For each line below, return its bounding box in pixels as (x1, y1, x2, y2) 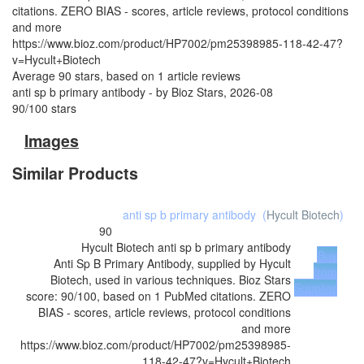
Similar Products (12, 162, 138, 184)
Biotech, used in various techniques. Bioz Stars (50, 271, 291, 288)
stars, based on (71, 67, 158, 84)
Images (24, 129, 79, 152)
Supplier (294, 279, 336, 296)
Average (12, 67, 58, 84)
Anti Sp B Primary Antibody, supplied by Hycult (54, 255, 291, 271)
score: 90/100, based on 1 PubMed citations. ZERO (26, 288, 291, 304)
